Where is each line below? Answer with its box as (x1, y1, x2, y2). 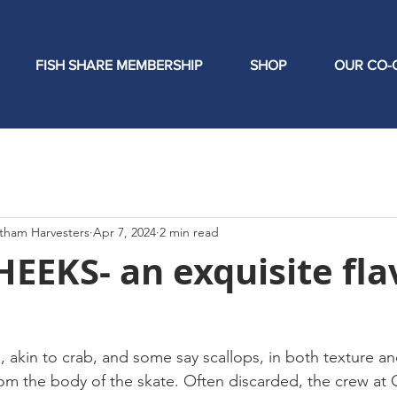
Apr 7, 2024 (93, 223, 156, 240)
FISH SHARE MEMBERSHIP (35, 58, 202, 73)
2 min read (160, 223, 219, 240)
